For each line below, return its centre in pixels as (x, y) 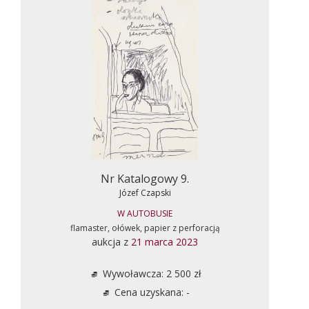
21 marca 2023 (165, 241)
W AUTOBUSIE (145, 213)
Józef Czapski (145, 192)
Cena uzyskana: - (150, 292)
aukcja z (111, 241)
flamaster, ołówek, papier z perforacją (145, 228)
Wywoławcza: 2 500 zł (150, 273)
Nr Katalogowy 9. (145, 178)
